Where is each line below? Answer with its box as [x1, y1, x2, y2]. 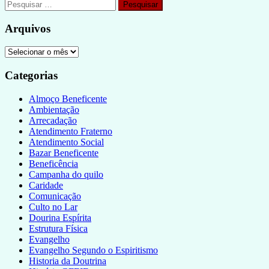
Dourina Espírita [29, 212, 91, 223]
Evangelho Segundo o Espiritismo [29, 244, 158, 255]
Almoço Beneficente [29, 93, 107, 104]
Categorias [5, 69, 58, 82]
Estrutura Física [29, 223, 88, 234]
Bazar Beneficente [29, 147, 98, 158]
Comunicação [29, 190, 81, 201]
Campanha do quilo [29, 169, 103, 180]
